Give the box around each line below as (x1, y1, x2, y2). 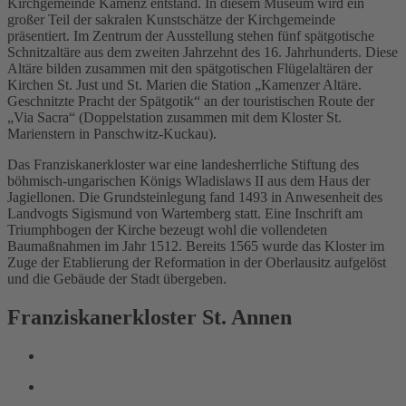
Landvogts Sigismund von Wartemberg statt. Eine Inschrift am (7, 206, 362, 222)
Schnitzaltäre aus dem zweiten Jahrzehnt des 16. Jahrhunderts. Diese (7, 44, 398, 61)
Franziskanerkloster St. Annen (7, 305, 292, 330)
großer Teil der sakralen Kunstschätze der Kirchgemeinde (7, 12, 335, 28)
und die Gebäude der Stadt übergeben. (7, 271, 227, 287)
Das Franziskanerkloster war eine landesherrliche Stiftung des (7, 157, 359, 173)
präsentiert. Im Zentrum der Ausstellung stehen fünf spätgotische (7, 28, 374, 44)
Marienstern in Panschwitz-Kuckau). (7, 126, 217, 142)
